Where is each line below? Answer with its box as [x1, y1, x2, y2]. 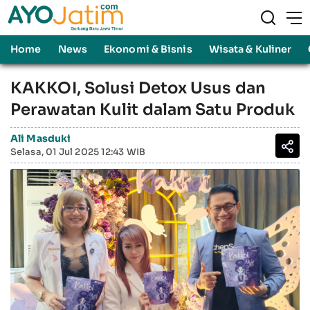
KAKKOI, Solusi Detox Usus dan [10, 78, 266, 98]
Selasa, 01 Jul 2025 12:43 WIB [10, 146, 145, 158]
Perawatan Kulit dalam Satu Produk [10, 100, 295, 120]
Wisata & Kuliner [208, 43, 292, 55]
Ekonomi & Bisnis [104, 43, 192, 55]
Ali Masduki [10, 132, 71, 145]
